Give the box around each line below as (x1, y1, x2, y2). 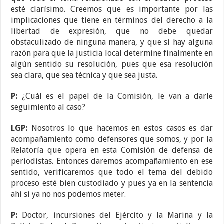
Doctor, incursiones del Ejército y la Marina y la (22, 210, 213, 220)
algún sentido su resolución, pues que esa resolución (11, 59, 213, 69)
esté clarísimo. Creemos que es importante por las (11, 4, 213, 14)
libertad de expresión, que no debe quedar (11, 26, 213, 36)
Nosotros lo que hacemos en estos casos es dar (31, 123, 213, 133)
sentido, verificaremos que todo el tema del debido (11, 167, 213, 177)
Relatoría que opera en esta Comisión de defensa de (11, 145, 213, 155)
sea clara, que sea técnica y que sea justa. (11, 70, 158, 80)
